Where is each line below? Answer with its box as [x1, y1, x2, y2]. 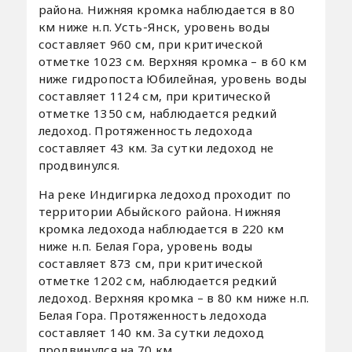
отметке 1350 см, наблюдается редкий [38, 104, 277, 121]
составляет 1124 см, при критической [38, 87, 271, 104]
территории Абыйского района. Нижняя [38, 203, 281, 219]
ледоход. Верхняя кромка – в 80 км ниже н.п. [38, 289, 310, 306]
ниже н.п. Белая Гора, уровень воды [38, 237, 253, 254]
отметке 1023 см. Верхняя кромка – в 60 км [38, 53, 306, 69]
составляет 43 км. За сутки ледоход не [38, 139, 274, 156]
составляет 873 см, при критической [38, 255, 263, 271]
